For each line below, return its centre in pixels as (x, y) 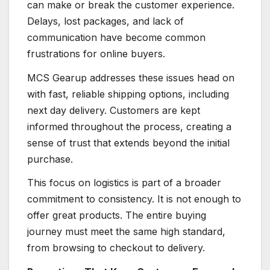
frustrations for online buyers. (96, 53)
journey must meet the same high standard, (126, 232)
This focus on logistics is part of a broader (124, 183)
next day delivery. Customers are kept (114, 110)
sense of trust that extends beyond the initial (128, 143)
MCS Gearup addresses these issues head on (131, 77)
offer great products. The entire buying (117, 215)
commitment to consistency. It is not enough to (134, 199)
